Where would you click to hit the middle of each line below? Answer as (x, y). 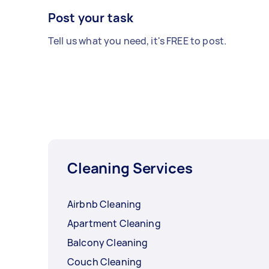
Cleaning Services (130, 168)
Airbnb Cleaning (104, 204)
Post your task (91, 18)
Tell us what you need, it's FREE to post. (138, 41)
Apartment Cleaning (114, 224)
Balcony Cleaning (108, 243)
